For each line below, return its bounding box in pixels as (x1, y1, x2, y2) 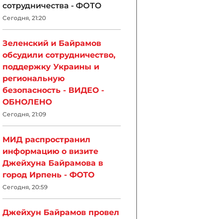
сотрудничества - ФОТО (2, 1, 102, 10)
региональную (2, 74, 65, 83)
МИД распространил (2, 135, 90, 144)
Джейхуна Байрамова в (2, 158, 103, 168)
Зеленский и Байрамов (2, 39, 101, 48)
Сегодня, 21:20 (2, 14, 46, 22)
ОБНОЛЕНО (2, 97, 52, 107)
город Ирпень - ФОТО (2, 170, 94, 179)
